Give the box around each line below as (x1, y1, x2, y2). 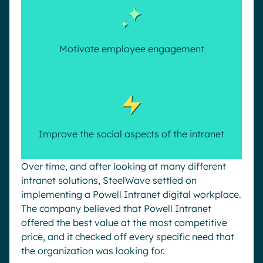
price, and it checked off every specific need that (21, 231, 234, 242)
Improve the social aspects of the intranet (39, 128, 224, 140)
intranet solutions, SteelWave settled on (21, 174, 197, 186)
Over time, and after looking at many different (21, 160, 226, 172)
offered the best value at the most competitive (21, 217, 227, 228)
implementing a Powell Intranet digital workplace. (21, 188, 241, 200)
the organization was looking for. (21, 245, 165, 257)
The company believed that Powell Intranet (21, 203, 211, 214)
